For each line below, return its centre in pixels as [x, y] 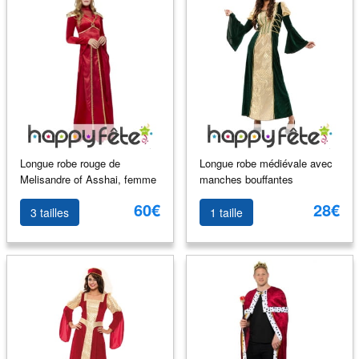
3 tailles [49, 212]
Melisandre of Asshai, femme [88, 179]
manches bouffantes [246, 179]
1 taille [226, 212]
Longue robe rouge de [70, 163]
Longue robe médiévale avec [266, 163]
